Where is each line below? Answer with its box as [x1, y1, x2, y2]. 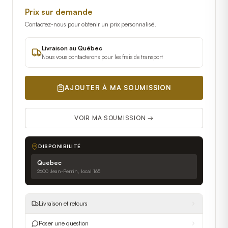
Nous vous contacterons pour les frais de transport [42, 53, 163, 61]
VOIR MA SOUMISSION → [74, 114, 154, 122]
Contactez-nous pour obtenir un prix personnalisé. [25, 20, 156, 28]
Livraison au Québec [42, 44, 102, 52]
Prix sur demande [25, 7, 93, 17]
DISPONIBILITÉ [38, 143, 81, 149]
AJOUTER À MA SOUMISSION [65, 83, 172, 92]
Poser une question [39, 219, 89, 227]
